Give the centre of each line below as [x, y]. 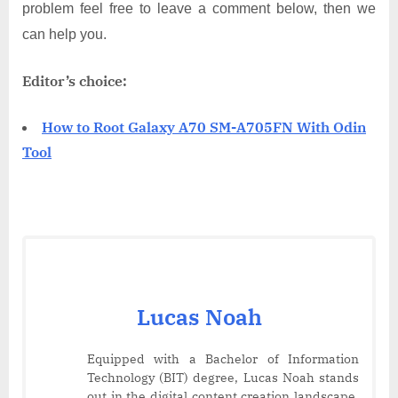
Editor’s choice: [76, 80]
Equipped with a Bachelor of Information [223, 358]
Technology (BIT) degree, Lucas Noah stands [223, 377]
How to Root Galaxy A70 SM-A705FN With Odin [204, 127]
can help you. [64, 34]
